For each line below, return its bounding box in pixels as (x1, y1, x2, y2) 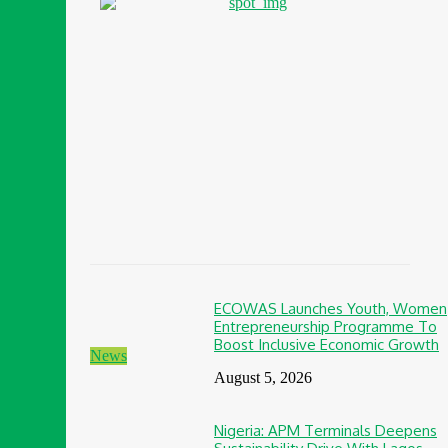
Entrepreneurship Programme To (214, 316, 437, 336)
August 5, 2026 (214, 368, 312, 386)
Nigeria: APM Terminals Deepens (214, 420, 437, 440)
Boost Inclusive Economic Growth (214, 334, 439, 354)
